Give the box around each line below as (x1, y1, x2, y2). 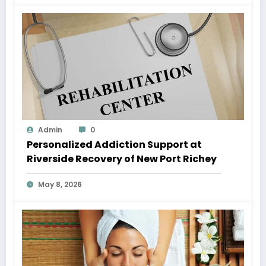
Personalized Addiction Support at (27, 138, 202, 152)
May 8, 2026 (38, 179, 82, 190)
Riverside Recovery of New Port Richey (27, 152, 217, 166)
